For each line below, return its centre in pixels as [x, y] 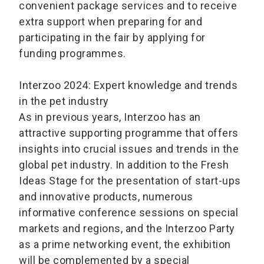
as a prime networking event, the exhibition [125, 245]
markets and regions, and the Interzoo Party [127, 229]
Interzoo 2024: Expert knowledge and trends [128, 85]
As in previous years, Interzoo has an [110, 117]
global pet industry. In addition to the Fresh [124, 165]
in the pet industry [64, 101]
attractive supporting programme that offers [129, 133]
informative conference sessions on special [128, 213]
